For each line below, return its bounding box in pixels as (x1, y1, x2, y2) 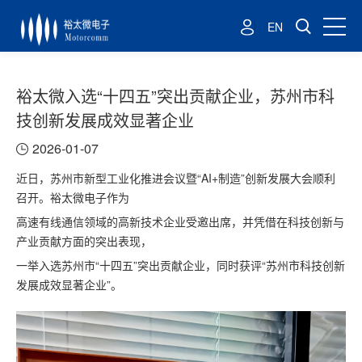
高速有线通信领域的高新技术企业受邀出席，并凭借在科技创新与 (16, 213, 344, 229)
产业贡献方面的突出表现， (16, 233, 152, 249)
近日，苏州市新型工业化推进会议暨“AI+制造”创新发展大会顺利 (16, 170, 335, 186)
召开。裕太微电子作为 (16, 189, 129, 205)
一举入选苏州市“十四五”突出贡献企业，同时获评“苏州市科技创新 (16, 257, 345, 273)
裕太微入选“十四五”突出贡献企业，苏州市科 (16, 84, 335, 107)
